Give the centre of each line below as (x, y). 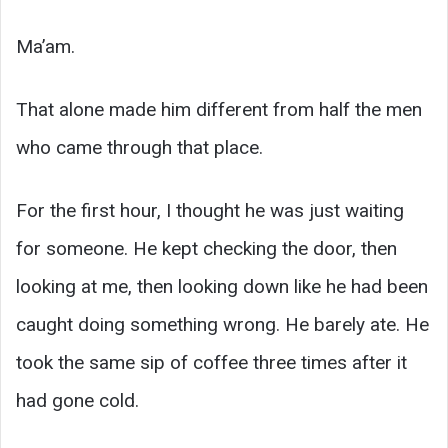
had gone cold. (77, 401)
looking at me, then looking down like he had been (222, 287)
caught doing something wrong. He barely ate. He (222, 325)
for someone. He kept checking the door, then (206, 249)
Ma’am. (45, 47)
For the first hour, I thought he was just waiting (210, 211)
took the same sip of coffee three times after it (211, 363)
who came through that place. (139, 148)
